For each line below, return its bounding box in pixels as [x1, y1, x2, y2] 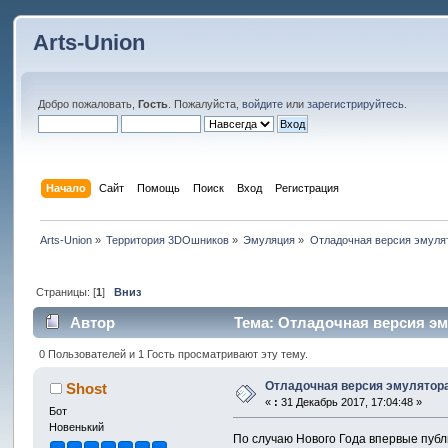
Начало [45, 181, 86, 194]
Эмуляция [243, 233, 296, 246]
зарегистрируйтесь [307, 98, 405, 110]
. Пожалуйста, [168, 98, 243, 110]
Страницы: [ [35, 285, 96, 298]
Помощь [136, 181, 180, 194]
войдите [242, 98, 284, 110]
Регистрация [274, 181, 339, 194]
